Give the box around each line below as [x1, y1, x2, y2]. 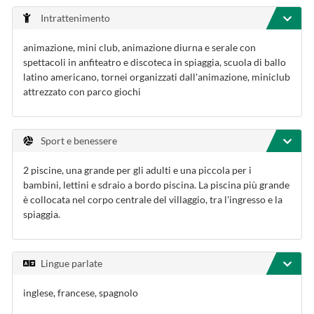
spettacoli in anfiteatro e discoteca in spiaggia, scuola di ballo [23, 56, 286, 68]
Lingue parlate [41, 257, 102, 269]
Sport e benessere [41, 135, 117, 146]
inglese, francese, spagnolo [23, 287, 138, 299]
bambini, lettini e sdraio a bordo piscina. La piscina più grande [23, 179, 289, 191]
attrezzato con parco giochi [23, 86, 141, 97]
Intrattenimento [41, 12, 110, 24]
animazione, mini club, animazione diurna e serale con [23, 41, 256, 53]
